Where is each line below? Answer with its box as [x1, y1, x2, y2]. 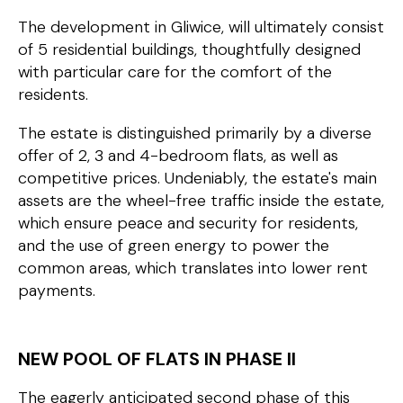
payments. [18, 280, 95, 302]
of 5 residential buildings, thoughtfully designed [18, 39, 361, 61]
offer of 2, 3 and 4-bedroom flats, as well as [18, 145, 338, 167]
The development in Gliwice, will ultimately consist [18, 16, 384, 39]
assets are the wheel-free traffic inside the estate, [18, 190, 384, 212]
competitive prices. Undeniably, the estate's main [18, 167, 377, 190]
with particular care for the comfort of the [18, 61, 332, 84]
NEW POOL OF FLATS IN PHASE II [18, 347, 296, 372]
